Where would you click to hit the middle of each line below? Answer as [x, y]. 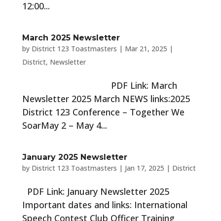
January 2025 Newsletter [74, 157]
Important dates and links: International [105, 205]
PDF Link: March [99, 85]
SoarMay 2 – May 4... [64, 125]
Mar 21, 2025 [146, 49]
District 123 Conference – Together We [103, 112]
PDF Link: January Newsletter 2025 [97, 191]
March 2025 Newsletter [71, 38]
